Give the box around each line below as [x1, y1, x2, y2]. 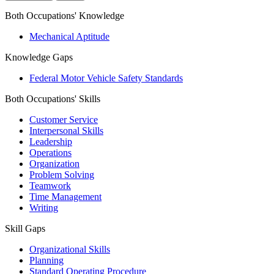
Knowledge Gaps [5, 52, 73, 63]
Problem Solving [29, 169, 94, 180]
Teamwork [29, 180, 71, 191]
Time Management [29, 191, 102, 202]
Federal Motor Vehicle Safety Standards [29, 73, 183, 84]
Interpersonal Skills [29, 125, 103, 136]
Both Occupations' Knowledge [5, 10, 124, 21]
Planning [29, 255, 64, 266]
